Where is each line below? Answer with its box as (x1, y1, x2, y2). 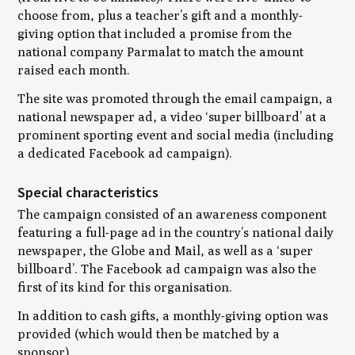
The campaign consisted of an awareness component (17, 207, 327, 222)
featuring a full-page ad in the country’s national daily (17, 225, 334, 240)
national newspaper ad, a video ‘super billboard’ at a (17, 109, 327, 125)
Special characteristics (17, 182, 159, 201)
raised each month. (17, 63, 131, 78)
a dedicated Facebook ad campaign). (17, 146, 233, 162)
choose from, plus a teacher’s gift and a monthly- (17, 8, 303, 24)
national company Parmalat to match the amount (17, 44, 304, 60)
